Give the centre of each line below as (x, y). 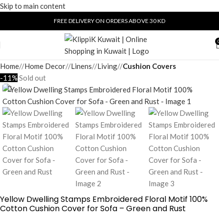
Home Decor (45, 66)
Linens (81, 66)
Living (107, 66)
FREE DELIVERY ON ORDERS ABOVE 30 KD (109, 21)
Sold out (33, 78)
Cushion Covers (149, 66)
